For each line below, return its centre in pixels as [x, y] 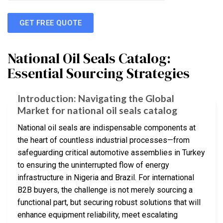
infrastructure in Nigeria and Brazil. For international [106, 177]
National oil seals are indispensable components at [107, 127]
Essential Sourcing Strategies [99, 73]
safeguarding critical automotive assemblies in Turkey [111, 152]
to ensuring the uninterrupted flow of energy [93, 165]
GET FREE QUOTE [51, 23]
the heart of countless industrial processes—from [104, 140]
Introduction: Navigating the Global [96, 99]
